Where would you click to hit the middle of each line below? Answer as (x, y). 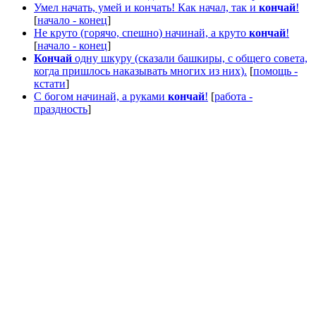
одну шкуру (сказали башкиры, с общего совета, (190, 58)
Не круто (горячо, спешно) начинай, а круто (141, 32)
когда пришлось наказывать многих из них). (140, 71)
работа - (233, 96)
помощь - (275, 71)
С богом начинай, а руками (101, 96)
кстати (50, 83)
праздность (61, 109)
